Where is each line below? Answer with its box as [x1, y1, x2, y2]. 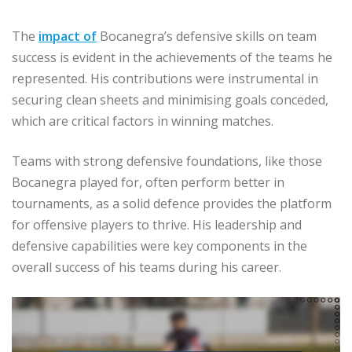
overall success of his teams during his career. [12, 258, 281, 276]
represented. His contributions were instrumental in [12, 69, 318, 87]
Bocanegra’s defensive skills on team [97, 27, 317, 45]
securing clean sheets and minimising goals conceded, [12, 90, 328, 108]
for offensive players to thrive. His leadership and [12, 215, 302, 233]
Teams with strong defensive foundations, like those [12, 152, 322, 170]
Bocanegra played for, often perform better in [12, 173, 284, 191]
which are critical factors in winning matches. [12, 112, 273, 130]
